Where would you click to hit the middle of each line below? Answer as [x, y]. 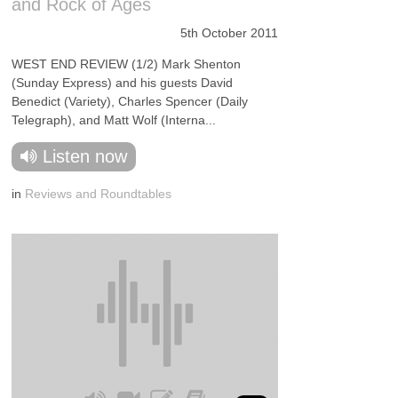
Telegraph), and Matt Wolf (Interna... [114, 120]
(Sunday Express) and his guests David [123, 83]
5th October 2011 [230, 33]
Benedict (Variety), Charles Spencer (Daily [130, 101]
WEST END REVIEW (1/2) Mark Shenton [127, 64]
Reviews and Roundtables [99, 194]
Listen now [85, 156]
